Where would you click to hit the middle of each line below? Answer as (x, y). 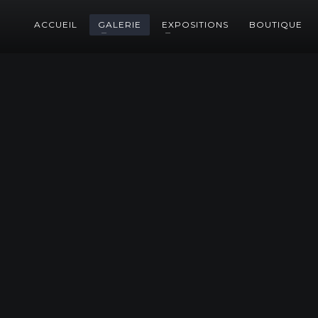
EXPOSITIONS (195, 24)
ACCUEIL (56, 24)
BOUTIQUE (276, 24)
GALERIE (120, 24)
